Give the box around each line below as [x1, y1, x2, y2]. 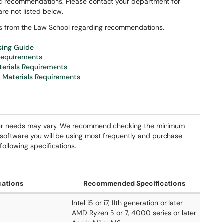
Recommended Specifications [83, 179, 185, 188]
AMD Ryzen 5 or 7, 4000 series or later [72, 208, 196, 217]
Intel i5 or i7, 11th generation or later [72, 198, 183, 207]
